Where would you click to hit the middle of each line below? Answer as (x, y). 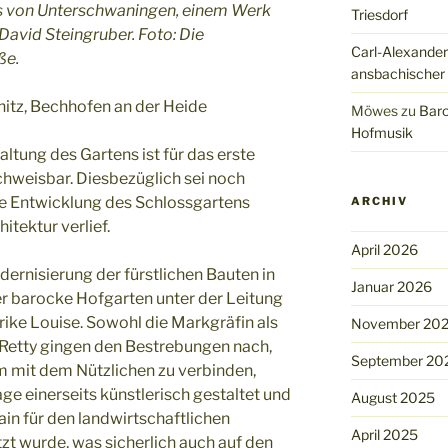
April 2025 (384, 434)
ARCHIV (379, 200)
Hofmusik (381, 132)
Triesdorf (379, 14)
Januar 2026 (391, 286)
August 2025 (392, 397)
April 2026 (384, 249)
